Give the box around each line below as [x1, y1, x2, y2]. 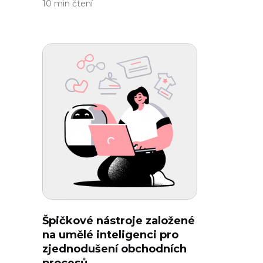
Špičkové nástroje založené [42, 214, 195, 227]
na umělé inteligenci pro [42, 228, 178, 241]
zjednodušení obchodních [42, 242, 187, 255]
